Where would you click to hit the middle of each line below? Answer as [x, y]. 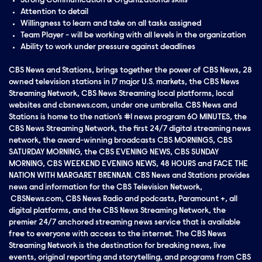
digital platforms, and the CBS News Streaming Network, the [117, 211]
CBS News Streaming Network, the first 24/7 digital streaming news [130, 129]
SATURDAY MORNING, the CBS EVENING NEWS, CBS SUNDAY [114, 153]
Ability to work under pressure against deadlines [108, 47]
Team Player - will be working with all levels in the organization [133, 36]
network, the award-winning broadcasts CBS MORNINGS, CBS [120, 141]
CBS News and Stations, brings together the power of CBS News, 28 [130, 71]
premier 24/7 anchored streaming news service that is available [125, 223]
